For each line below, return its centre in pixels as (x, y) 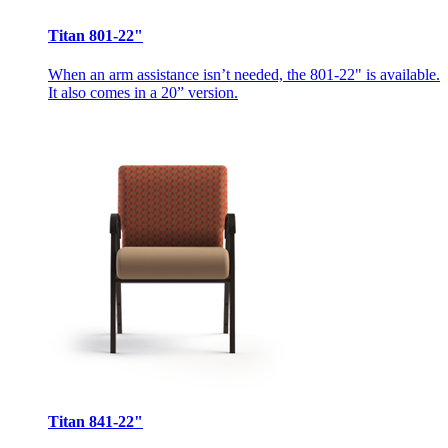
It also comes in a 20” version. (143, 93)
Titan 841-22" (95, 422)
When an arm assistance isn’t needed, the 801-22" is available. (244, 75)
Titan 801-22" (95, 35)
